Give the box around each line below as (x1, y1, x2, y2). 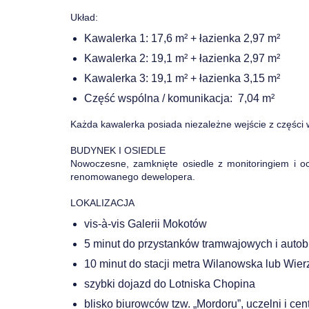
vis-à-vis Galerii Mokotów (84, 218, 207, 230)
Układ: (70, 12, 98, 23)
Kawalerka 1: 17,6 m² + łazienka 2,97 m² (84, 32, 280, 44)
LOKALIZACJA (70, 197, 134, 208)
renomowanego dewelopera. (70, 171, 195, 182)
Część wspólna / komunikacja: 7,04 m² (84, 92, 275, 104)
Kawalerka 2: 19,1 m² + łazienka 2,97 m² (84, 52, 280, 64)
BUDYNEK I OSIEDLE (70, 145, 166, 156)
